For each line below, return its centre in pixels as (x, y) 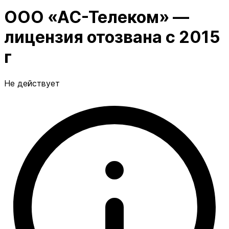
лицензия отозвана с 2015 (112, 37)
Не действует (32, 83)
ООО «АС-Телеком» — (97, 17)
